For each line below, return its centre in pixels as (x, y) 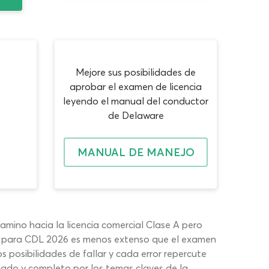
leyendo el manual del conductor (136, 101)
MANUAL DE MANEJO (136, 152)
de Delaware (136, 115)
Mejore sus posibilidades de (136, 72)
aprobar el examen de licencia (136, 86)
